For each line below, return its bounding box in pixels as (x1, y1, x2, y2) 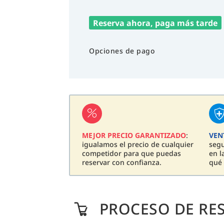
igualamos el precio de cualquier (82, 139, 193, 149)
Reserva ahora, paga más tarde (93, 17, 217, 28)
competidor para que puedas (82, 148, 181, 158)
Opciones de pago (89, 45, 155, 55)
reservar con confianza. (82, 157, 161, 167)
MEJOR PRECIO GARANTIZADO (82, 130, 186, 140)
